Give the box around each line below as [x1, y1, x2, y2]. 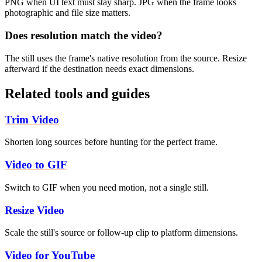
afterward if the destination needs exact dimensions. [5, 63, 194, 74]
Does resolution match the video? [5, 29, 163, 42]
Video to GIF [5, 158, 67, 171]
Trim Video [5, 113, 59, 126]
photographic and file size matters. [5, 8, 130, 18]
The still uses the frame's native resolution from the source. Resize [5, 53, 247, 63]
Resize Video [5, 204, 64, 216]
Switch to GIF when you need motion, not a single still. [5, 182, 209, 192]
